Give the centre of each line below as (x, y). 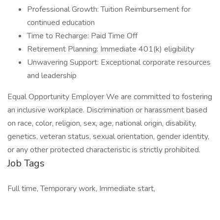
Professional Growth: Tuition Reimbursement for (109, 9)
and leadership (52, 76)
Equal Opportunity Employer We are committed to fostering (110, 97)
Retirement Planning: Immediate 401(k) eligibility (110, 49)
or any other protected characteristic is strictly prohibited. (104, 150)
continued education (61, 23)
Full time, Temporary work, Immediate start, (81, 189)
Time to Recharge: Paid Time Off (82, 36)
